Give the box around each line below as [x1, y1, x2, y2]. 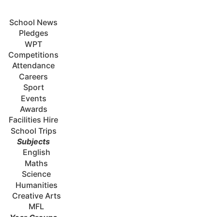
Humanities [15, 180, 58, 190]
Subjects [17, 137, 50, 147]
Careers [19, 71, 48, 81]
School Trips [10, 125, 57, 136]
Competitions [8, 49, 59, 60]
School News [9, 17, 58, 27]
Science [22, 169, 51, 179]
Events [20, 93, 46, 103]
